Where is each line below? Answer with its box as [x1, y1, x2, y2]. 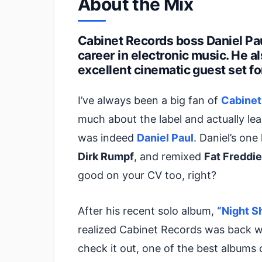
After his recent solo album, [78, 204, 217, 217]
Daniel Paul [137, 132, 194, 144]
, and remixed [134, 150, 204, 163]
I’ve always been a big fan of [78, 94, 221, 106]
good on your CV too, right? [78, 169, 216, 181]
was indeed [78, 132, 137, 144]
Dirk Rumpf [78, 150, 134, 163]
